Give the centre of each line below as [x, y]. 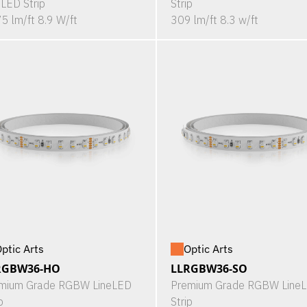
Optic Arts [208, 249]
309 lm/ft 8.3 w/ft [214, 20]
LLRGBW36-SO [209, 269]
